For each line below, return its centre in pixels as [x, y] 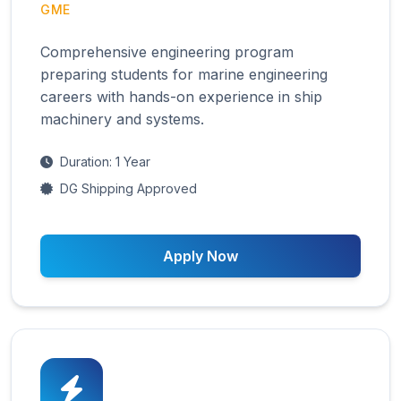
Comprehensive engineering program [167, 51]
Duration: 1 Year [105, 161]
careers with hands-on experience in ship [181, 96]
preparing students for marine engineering [184, 74]
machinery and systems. [122, 119]
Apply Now [200, 256]
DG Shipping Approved [128, 188]
